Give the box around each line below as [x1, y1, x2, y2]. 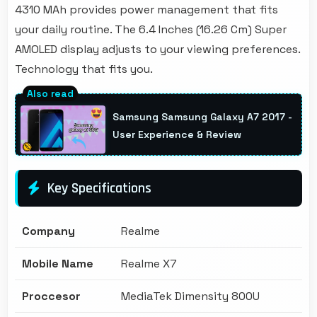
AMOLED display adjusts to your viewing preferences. [15, 42, 300, 57]
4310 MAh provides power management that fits [15, 2, 278, 18]
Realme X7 [121, 255, 177, 271]
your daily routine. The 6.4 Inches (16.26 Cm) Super [15, 22, 287, 38]
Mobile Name [22, 255, 93, 271]
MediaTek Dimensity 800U [121, 288, 260, 304]
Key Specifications [47, 178, 151, 197]
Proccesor [22, 288, 81, 304]
